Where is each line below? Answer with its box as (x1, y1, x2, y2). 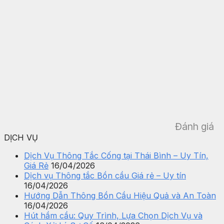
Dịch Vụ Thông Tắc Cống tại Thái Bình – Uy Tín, (24, 150, 208, 160)
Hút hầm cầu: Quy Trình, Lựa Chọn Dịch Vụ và (24, 210, 202, 220)
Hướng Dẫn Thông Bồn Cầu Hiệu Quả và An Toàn (24, 190, 216, 200)
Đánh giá (175, 120, 214, 132)
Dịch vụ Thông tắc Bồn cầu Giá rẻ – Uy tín (24, 170, 186, 180)
